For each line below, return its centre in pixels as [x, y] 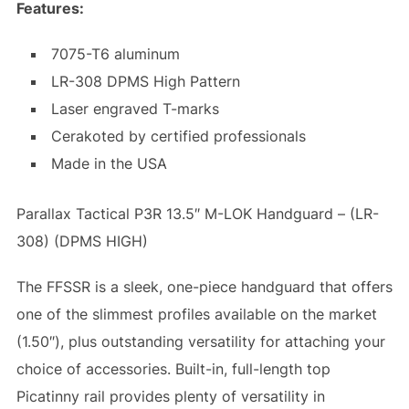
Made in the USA [109, 164]
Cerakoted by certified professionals [178, 136]
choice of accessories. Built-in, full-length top [173, 369]
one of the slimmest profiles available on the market [196, 315]
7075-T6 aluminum [115, 54]
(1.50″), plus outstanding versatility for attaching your [200, 342]
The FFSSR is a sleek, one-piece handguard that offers [204, 287]
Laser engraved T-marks [135, 109]
